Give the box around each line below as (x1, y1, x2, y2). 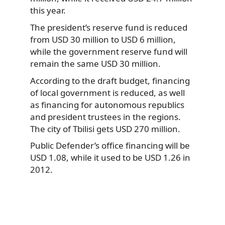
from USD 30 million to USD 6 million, (30, 34, 176, 46)
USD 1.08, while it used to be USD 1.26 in (30, 152, 190, 164)
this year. (30, 5, 66, 17)
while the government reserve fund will (30, 46, 187, 58)
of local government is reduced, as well (30, 86, 185, 98)
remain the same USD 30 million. (30, 58, 161, 70)
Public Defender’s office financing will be (30, 140, 190, 152)
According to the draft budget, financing (30, 74, 190, 86)
